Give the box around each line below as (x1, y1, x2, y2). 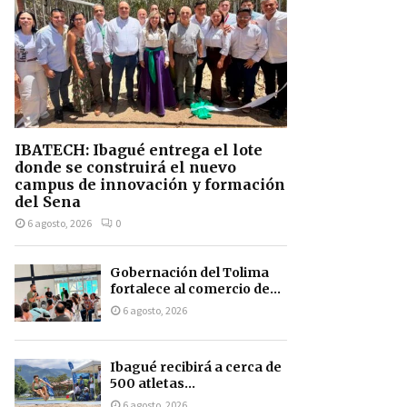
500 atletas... (110, 375, 195, 392)
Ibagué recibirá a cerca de (110, 359, 282, 376)
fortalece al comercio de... (110, 280, 281, 297)
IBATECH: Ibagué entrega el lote (15, 140, 263, 159)
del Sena (15, 192, 81, 211)
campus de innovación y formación (15, 174, 285, 194)
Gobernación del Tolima (110, 263, 269, 281)
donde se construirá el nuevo (15, 157, 236, 176)
